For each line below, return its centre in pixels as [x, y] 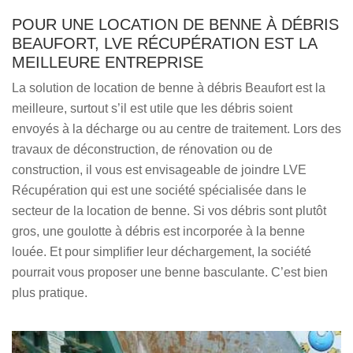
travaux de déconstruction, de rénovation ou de [142, 149]
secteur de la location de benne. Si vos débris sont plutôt [169, 211]
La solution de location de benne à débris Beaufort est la [169, 88]
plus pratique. [50, 293]
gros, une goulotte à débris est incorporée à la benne [158, 231]
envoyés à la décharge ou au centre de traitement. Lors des [176, 129]
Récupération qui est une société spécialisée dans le [159, 190]
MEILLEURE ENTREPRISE [108, 62]
